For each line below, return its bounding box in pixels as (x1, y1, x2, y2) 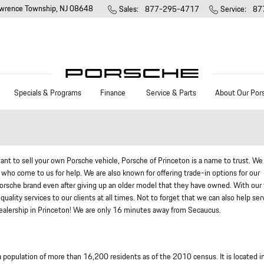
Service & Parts (146, 87, 196, 99)
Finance (100, 87, 127, 99)
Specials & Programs (14, 87, 81, 99)
